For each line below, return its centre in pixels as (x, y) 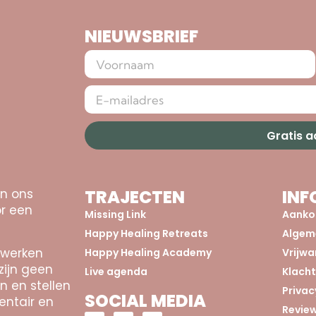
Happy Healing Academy (148, 253)
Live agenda (116, 272)
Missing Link (115, 215)
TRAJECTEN (135, 197)
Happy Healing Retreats (146, 234)
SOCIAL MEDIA (145, 301)
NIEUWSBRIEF (141, 37)
